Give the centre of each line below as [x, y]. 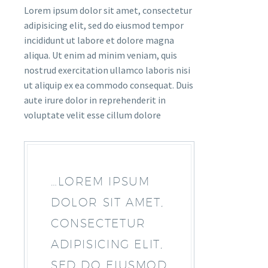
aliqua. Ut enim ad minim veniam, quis [100, 55]
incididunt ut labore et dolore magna [99, 40]
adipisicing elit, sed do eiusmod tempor [104, 25]
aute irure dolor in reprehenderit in [95, 100]
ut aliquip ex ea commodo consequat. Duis [109, 85]
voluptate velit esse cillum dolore [92, 115]
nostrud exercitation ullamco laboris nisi [107, 70]
